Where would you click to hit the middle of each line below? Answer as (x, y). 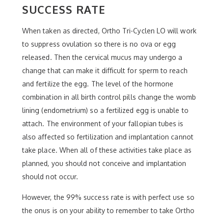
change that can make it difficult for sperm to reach (105, 70)
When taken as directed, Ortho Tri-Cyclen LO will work (109, 31)
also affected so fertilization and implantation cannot (108, 137)
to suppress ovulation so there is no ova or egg (99, 44)
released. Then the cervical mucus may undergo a (102, 57)
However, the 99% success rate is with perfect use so (108, 197)
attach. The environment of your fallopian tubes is (103, 124)
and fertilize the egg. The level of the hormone (98, 84)
